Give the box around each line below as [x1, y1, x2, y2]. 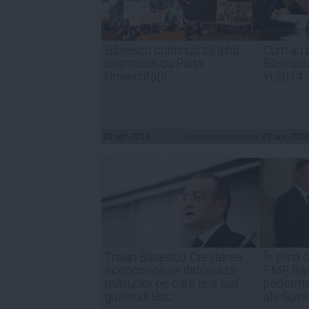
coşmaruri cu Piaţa [105, 56, 203, 70]
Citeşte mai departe [185, 131, 258, 141]
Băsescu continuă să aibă [105, 43, 239, 57]
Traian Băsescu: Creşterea [105, 250, 242, 264]
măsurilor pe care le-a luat [105, 276, 239, 290]
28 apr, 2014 [103, 131, 150, 141]
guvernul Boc [105, 289, 172, 303]
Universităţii [105, 69, 166, 83]
